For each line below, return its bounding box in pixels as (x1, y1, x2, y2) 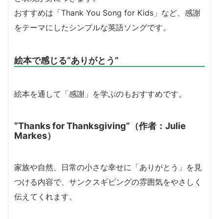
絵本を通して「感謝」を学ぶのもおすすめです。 (14, 88, 186, 99)
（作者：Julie (130, 120, 186, 131)
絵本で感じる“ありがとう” (14, 54, 119, 66)
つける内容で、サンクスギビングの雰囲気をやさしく (14, 176, 202, 187)
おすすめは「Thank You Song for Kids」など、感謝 (14, 7, 200, 18)
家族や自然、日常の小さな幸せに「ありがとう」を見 (14, 162, 202, 172)
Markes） (14, 130, 56, 141)
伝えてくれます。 (14, 191, 77, 201)
